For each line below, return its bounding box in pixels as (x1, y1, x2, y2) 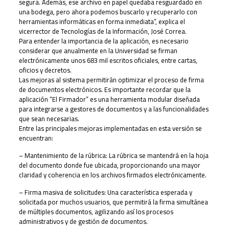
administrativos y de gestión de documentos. (18, 215, 148, 227)
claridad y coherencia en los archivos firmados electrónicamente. (18, 169, 207, 181)
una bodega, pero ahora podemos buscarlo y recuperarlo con (18, 6, 197, 18)
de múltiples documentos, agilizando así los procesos (18, 205, 173, 218)
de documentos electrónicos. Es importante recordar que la (18, 83, 191, 96)
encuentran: (18, 132, 53, 144)
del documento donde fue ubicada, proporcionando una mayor (18, 159, 200, 171)
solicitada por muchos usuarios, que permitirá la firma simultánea (18, 196, 208, 208)
